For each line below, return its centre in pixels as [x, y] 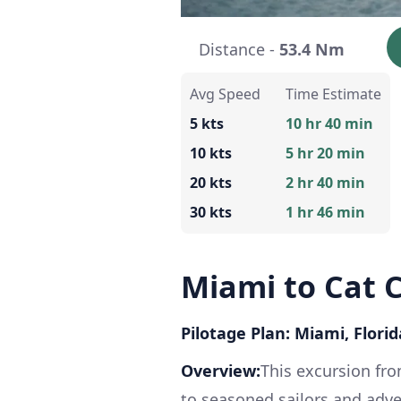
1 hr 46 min [325, 212]
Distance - [239, 49]
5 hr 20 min [325, 153]
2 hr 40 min [325, 182]
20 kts [211, 182]
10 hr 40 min [329, 123]
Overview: [221, 370]
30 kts [211, 212]
